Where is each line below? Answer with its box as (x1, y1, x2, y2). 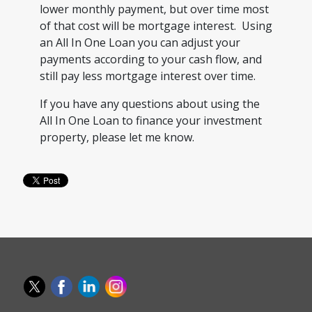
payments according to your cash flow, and (39, 51, 262, 67)
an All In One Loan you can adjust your (39, 34, 240, 50)
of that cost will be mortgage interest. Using (39, 17, 272, 33)
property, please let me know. (39, 129, 194, 145)
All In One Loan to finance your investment (39, 112, 262, 128)
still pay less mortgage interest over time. (39, 68, 256, 84)
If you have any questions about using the (39, 95, 260, 111)
